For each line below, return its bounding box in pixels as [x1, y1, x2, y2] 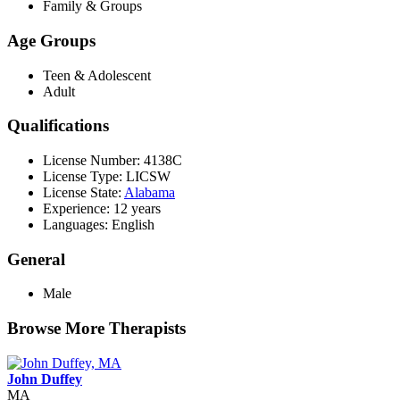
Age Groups [7, 30, 96, 50]
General [7, 249, 65, 269]
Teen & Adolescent [43, 67, 151, 83]
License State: [43, 185, 124, 201]
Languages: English [43, 217, 154, 233]
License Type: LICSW [43, 169, 171, 185]
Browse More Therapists [7, 319, 186, 338]
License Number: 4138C [43, 153, 182, 169]
